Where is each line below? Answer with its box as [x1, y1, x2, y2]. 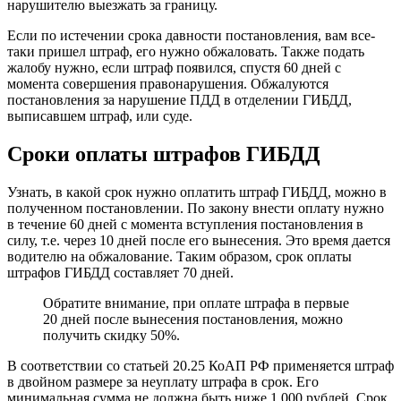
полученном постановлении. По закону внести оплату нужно [7, 200, 384, 217]
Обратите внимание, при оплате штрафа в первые [43, 295, 349, 311]
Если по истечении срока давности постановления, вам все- [7, 28, 375, 44]
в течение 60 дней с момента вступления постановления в [7, 217, 363, 233]
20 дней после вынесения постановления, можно [43, 311, 343, 328]
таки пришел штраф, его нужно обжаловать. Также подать [7, 44, 364, 60]
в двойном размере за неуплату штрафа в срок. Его [7, 374, 319, 390]
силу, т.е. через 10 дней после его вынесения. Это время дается [7, 233, 390, 249]
